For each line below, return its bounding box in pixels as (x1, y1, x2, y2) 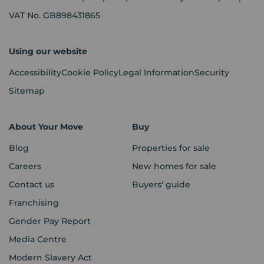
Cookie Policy (61, 67, 118, 78)
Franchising (9, 197, 59, 208)
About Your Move (9, 121, 83, 132)
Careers (9, 160, 41, 171)
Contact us (9, 179, 54, 190)
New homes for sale (132, 160, 216, 171)
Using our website (9, 45, 87, 57)
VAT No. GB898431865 (9, 9, 100, 21)
